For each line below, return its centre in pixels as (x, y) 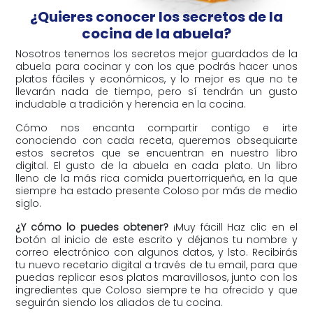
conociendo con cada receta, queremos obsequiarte (156, 140)
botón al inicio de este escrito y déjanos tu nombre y (156, 239)
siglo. (29, 203)
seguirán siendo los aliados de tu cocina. (119, 302)
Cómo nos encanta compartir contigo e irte (156, 128)
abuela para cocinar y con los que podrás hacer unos (156, 66)
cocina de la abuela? (156, 33)
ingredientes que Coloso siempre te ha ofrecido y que (156, 290)
